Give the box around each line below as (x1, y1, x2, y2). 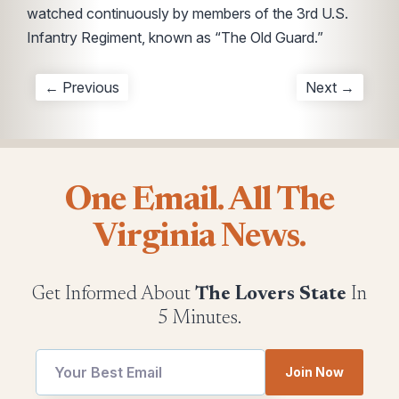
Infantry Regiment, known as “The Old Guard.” (27, 28, 327, 46)
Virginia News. (94, 221, 305, 255)
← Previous (45, 78, 119, 96)
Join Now (285, 364, 344, 379)
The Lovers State (195, 285, 346, 305)
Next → (305, 78, 354, 96)
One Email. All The (64, 184, 335, 218)
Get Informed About (32, 285, 195, 305)
